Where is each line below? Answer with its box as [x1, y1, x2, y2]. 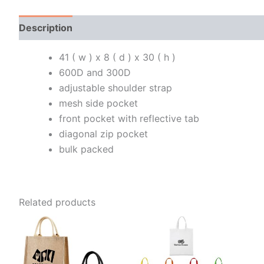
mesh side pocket [59, 97, 138, 109]
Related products [19, 196, 95, 208]
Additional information [85, 21, 187, 34]
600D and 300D [59, 66, 131, 78]
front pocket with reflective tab [59, 112, 199, 124]
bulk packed [59, 143, 114, 155]
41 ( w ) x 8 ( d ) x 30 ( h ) [59, 51, 176, 63]
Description [19, 21, 72, 34]
